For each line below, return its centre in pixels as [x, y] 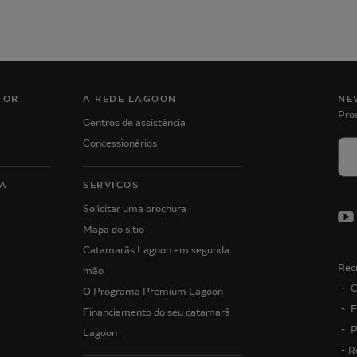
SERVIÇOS [111, 185]
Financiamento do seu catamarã [157, 312]
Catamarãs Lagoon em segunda [156, 250]
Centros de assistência [134, 122]
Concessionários [120, 143]
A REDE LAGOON [130, 99]
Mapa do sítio [114, 229]
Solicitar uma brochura [135, 208]
